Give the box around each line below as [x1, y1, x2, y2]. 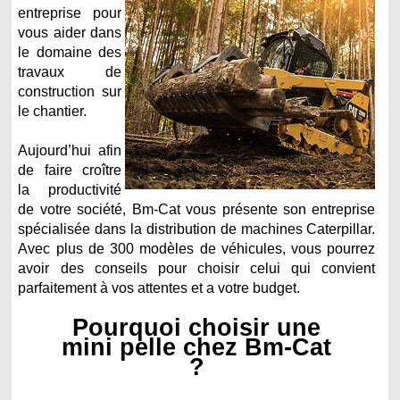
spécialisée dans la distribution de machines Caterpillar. [18, 221, 376, 237]
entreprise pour [18, 5, 121, 21]
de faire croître [18, 162, 121, 179]
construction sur [18, 84, 121, 100]
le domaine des [18, 45, 121, 61]
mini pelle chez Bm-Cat [62, 333, 332, 362]
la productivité [18, 182, 121, 198]
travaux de [18, 64, 121, 80]
